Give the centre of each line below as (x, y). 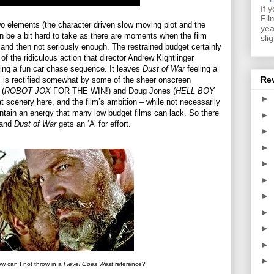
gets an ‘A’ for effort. (94, 124)
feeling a (201, 69)
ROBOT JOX (28, 91)
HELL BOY (195, 91)
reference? (129, 264)
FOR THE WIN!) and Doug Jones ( (113, 91)
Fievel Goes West (88, 264)
